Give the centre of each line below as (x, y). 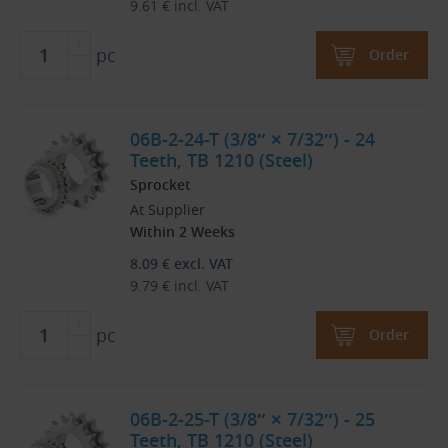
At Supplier (167, 210)
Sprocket (160, 185)
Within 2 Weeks (182, 232)
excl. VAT (202, 264)
